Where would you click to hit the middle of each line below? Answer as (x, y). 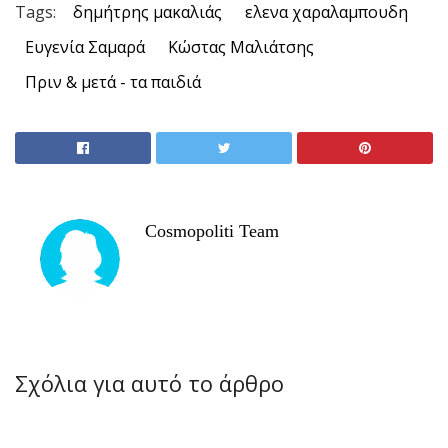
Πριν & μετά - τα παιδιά (113, 82)
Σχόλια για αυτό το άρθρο (149, 384)
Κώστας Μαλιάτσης (241, 47)
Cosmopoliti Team (212, 231)
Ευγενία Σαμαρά (85, 47)
